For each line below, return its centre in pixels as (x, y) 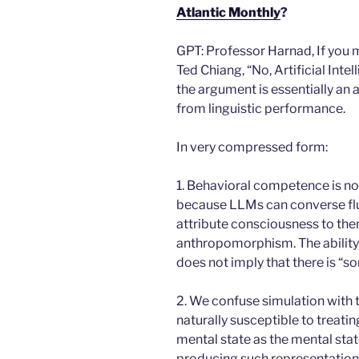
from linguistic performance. (261, 108)
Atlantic (201, 12)
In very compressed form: (252, 147)
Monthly (254, 12)
